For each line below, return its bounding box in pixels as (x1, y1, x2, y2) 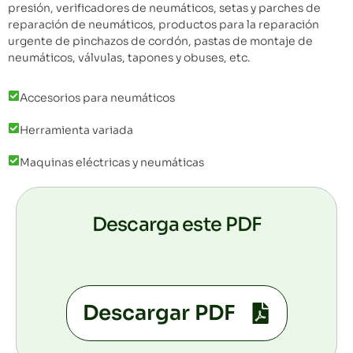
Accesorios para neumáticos (20, 90, 175, 105)
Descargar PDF (82, 299, 236, 326)
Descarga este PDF (91, 212, 262, 236)
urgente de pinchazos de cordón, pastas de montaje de (8, 33, 313, 48)
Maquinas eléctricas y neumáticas (20, 154, 204, 169)
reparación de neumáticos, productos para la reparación (8, 17, 319, 32)
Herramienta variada (20, 122, 133, 137)
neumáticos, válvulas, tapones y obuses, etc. (8, 50, 251, 65)
